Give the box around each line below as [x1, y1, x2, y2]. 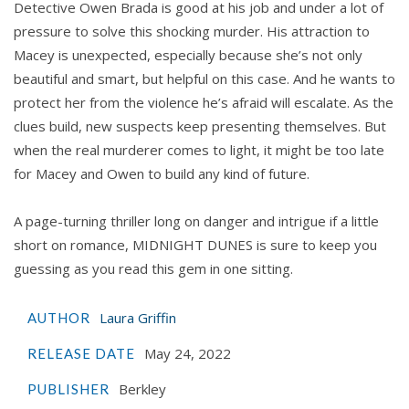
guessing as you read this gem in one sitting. [14, 258, 293, 278]
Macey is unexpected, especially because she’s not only [14, 45, 362, 64]
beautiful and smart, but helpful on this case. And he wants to [14, 68, 395, 88]
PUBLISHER [27, 380, 110, 397]
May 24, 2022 [141, 343, 231, 362]
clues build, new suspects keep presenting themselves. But [14, 116, 386, 135]
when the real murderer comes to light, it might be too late [14, 140, 384, 159]
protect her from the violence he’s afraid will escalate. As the [14, 92, 393, 111]
